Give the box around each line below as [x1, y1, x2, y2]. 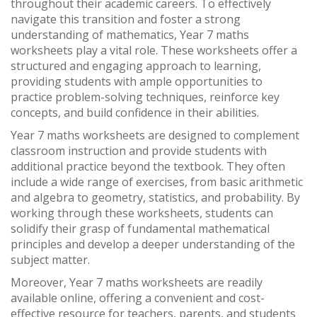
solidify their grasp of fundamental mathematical [11, 221, 270, 236]
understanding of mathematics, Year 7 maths [11, 27, 249, 42]
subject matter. [11, 252, 90, 267]
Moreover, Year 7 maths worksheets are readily [11, 275, 263, 290]
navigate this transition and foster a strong [11, 11, 241, 27]
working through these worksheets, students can [11, 205, 273, 221]
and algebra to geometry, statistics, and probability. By [11, 190, 300, 205]
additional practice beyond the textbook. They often [11, 158, 285, 174]
